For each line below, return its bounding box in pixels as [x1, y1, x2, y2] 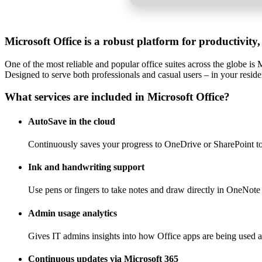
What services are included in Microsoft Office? [5, 91, 230, 104]
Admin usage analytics [28, 208, 117, 218]
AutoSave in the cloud [28, 116, 115, 126]
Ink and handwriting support [28, 162, 144, 173]
